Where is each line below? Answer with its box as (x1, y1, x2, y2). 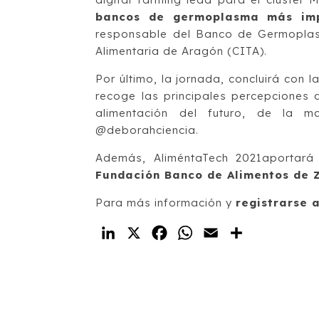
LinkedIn (118, 225, 171, 240)
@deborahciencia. (95, 122, 199, 137)
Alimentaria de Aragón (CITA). (95, 43, 268, 58)
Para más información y (95, 195, 236, 209)
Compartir (246, 225, 308, 240)
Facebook (169, 225, 231, 240)
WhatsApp (195, 225, 258, 240)
